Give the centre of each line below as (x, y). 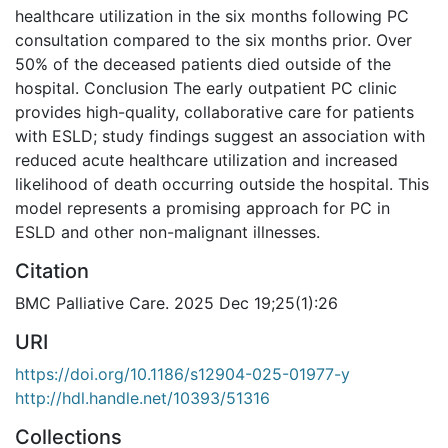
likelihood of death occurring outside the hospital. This (222, 183)
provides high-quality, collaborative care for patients (214, 111)
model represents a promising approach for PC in (202, 207)
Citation (52, 270)
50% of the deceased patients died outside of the (203, 63)
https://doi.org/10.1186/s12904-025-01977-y (182, 373)
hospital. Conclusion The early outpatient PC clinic (206, 87)
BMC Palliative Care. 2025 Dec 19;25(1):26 (176, 302)
